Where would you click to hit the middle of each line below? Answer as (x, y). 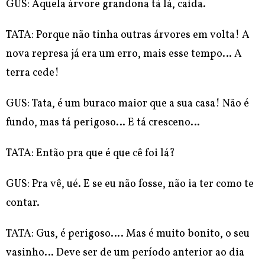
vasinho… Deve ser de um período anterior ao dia (125, 253)
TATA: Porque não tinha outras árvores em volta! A (128, 35)
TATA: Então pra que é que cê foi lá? (91, 154)
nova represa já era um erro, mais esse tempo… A (124, 54)
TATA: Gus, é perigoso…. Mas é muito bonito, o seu (128, 234)
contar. (23, 203)
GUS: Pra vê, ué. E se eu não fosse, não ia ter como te (130, 185)
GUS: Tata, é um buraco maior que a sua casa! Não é (127, 104)
